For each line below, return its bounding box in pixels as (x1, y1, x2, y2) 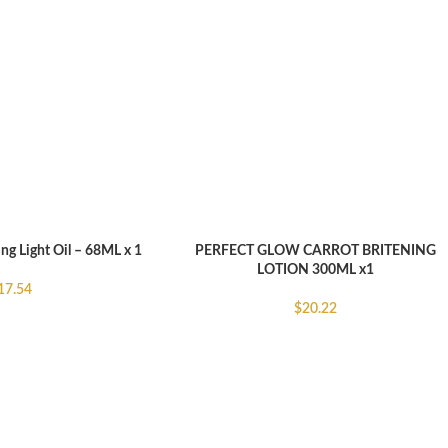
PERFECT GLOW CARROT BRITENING (195, 243, 437, 258)
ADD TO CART (173, 244, 260, 258)
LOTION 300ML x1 (257, 262, 375, 277)
